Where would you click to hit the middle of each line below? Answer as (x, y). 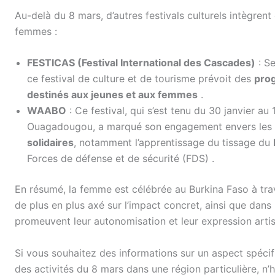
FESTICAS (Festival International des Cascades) (141, 63)
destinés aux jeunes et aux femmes (112, 95)
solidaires (50, 143)
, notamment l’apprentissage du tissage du (173, 143)
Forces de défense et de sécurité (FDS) (119, 159)
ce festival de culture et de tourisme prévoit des (141, 79)
